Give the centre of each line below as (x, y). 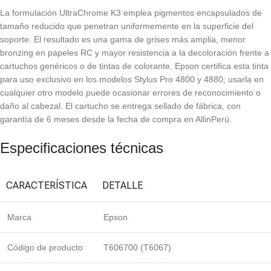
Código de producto (45, 248)
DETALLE (122, 186)
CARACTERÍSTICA (47, 186)
